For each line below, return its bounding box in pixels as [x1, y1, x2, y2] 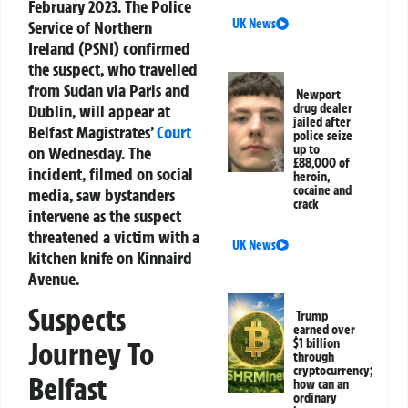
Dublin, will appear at [28, 100, 170, 123]
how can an [293, 376, 350, 393]
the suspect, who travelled [28, 58, 198, 81]
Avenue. [28, 268, 79, 291]
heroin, [293, 168, 331, 186]
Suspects [28, 301, 126, 340]
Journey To [28, 335, 154, 374]
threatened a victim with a [28, 226, 199, 249]
